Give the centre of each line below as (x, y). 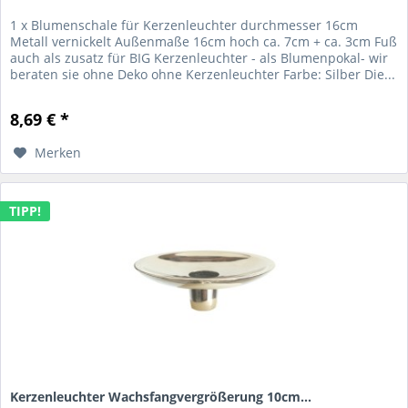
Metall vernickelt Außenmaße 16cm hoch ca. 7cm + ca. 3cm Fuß (204, 41)
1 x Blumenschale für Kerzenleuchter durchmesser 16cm (184, 25)
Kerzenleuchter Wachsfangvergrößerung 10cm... (161, 397)
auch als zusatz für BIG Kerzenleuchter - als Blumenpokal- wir (199, 57)
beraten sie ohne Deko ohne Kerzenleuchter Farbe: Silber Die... (203, 74)
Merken (58, 152)
